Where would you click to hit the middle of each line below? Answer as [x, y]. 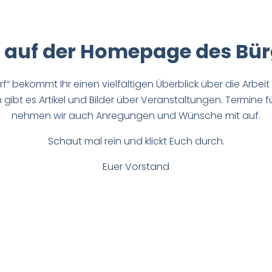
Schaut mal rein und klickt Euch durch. [136, 141]
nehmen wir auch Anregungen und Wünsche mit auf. [136, 115]
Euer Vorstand [136, 166]
